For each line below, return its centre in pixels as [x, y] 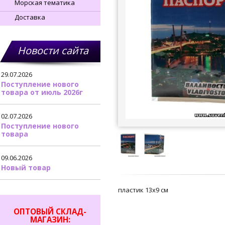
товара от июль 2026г [42, 92]
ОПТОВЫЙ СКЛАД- [50, 212]
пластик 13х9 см [143, 190]
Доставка [30, 17]
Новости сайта [53, 50]
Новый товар [26, 167]
